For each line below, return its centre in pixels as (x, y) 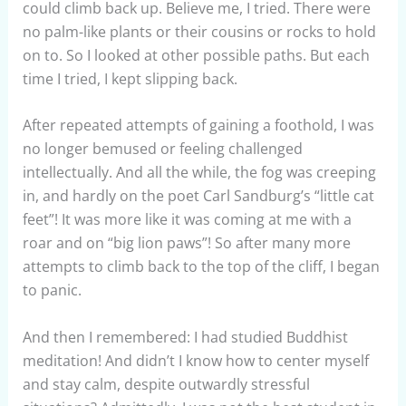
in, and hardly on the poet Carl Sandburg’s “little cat (198, 196)
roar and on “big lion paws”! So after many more (186, 243)
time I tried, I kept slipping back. (130, 78)
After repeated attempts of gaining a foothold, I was (198, 126)
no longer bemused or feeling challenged (162, 149)
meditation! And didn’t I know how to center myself (195, 360)
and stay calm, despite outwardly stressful (166, 384)
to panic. (52, 290)
